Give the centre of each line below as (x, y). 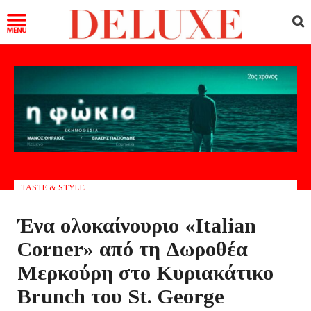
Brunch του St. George (121, 296)
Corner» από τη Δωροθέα (133, 249)
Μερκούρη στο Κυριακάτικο (145, 272)
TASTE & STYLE (53, 187)
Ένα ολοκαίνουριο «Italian (137, 225)
